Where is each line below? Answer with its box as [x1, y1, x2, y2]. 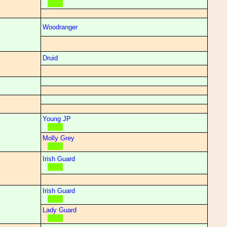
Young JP [43, 115, 71, 123]
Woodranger [43, 23, 78, 31]
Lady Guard [43, 206, 77, 214]
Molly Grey [43, 134, 74, 142]
